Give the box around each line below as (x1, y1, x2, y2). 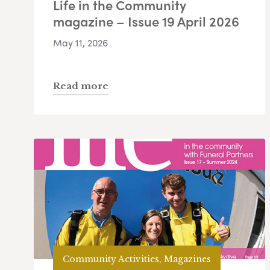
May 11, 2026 (53, 36, 108, 50)
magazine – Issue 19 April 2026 (53, 11, 239, 31)
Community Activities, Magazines (63, 253, 211, 265)
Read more (53, 80, 108, 92)
